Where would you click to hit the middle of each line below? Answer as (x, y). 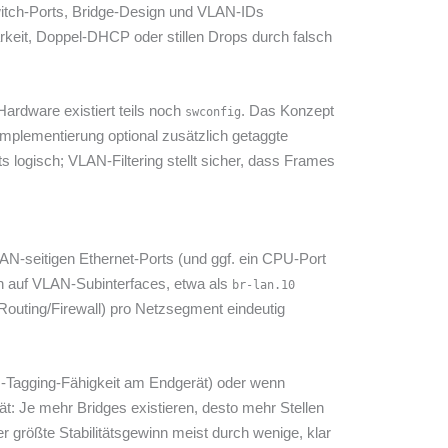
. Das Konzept (287, 111)
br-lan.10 (263, 285)
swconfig (213, 112)
